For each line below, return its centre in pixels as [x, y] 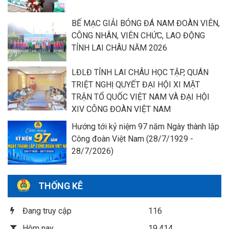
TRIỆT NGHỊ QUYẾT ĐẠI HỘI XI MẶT [136, 84]
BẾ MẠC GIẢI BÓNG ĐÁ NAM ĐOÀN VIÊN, [146, 23]
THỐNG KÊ [61, 186]
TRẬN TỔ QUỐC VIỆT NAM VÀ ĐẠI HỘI [141, 97]
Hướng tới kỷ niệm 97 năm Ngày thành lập [145, 126]
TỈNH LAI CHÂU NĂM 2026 [119, 48]
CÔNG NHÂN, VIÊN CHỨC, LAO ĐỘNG [138, 35]
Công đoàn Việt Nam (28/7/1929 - [132, 139]
